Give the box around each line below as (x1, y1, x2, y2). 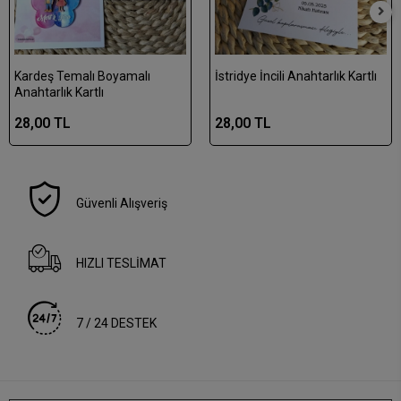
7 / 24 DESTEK (76, 316, 158, 331)
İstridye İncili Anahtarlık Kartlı (215, 69, 377, 84)
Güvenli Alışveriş (76, 196, 168, 211)
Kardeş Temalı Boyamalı (14, 69, 150, 84)
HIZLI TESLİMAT (76, 256, 167, 271)
